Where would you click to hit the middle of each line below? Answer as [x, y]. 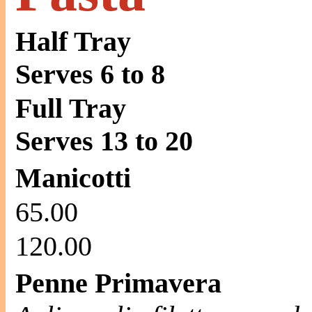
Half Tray [73, 41]
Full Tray [71, 108]
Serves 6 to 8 [90, 74]
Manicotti [73, 178]
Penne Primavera [118, 283]
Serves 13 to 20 [104, 141]
